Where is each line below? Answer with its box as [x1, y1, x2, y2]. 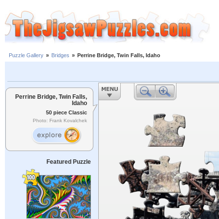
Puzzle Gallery [9, 52, 44, 59]
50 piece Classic [46, 109, 87, 115]
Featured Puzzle [46, 158, 91, 165]
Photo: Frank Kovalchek [33, 118, 87, 124]
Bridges [51, 52, 69, 59]
